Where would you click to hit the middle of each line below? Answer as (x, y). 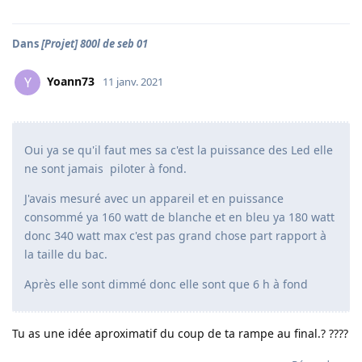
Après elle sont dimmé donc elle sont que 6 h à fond (166, 284)
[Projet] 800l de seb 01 (95, 44)
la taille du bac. (66, 254)
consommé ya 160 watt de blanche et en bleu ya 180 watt (179, 217)
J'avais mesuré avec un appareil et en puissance (154, 198)
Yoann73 (71, 81)
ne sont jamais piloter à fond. (105, 168)
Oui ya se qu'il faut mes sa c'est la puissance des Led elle (179, 150)
